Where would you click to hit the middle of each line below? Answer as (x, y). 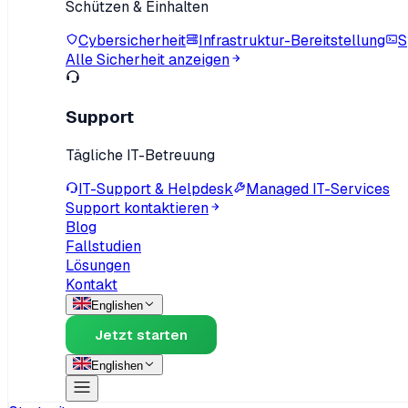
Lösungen (98, 265)
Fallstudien (103, 246)
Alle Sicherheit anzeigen (148, 60)
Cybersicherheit (132, 41)
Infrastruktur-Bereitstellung (292, 41)
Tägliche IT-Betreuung (140, 155)
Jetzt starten (141, 334)
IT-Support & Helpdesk (156, 189)
